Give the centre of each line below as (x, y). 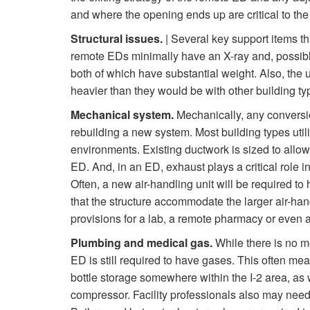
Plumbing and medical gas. (142, 243)
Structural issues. (117, 39)
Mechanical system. (122, 115)
